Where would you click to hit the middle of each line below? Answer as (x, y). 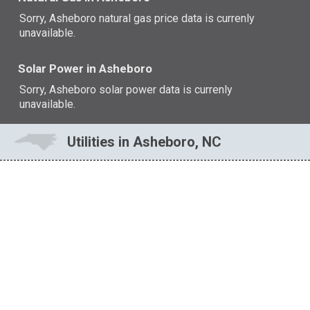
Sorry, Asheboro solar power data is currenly (126, 89)
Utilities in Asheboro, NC (144, 142)
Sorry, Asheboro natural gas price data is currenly (137, 18)
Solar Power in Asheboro (85, 69)
